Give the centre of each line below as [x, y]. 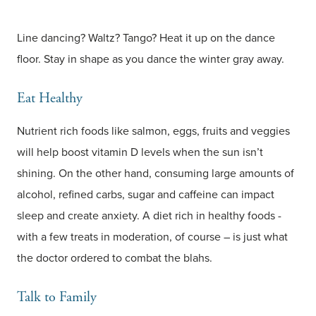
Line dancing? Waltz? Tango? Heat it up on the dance [146, 38]
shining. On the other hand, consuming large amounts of [156, 173]
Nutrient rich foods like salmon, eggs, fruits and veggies [153, 131]
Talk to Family [57, 298]
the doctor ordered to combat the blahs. [115, 258]
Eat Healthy [50, 99]
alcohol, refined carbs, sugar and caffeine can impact [146, 194]
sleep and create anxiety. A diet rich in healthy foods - [149, 215]
